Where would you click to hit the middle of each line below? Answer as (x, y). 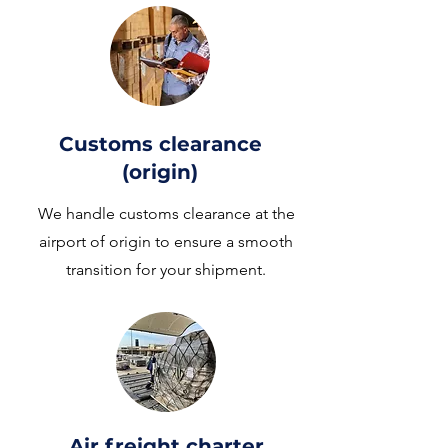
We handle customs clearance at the (166, 213)
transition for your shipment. (166, 269)
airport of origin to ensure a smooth (166, 241)
